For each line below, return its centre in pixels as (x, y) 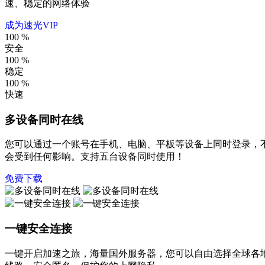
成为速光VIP (31, 25)
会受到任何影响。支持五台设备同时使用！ (95, 157)
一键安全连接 (38, 229)
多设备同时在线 (44, 119)
